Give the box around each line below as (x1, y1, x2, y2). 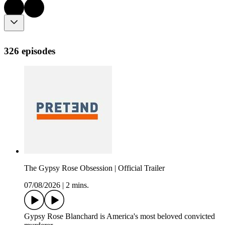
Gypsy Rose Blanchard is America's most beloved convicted (24, 212, 215, 221)
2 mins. (66, 181, 89, 190)
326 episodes (4, 45, 55, 56)
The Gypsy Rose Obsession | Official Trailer (24, 164, 165, 173)
